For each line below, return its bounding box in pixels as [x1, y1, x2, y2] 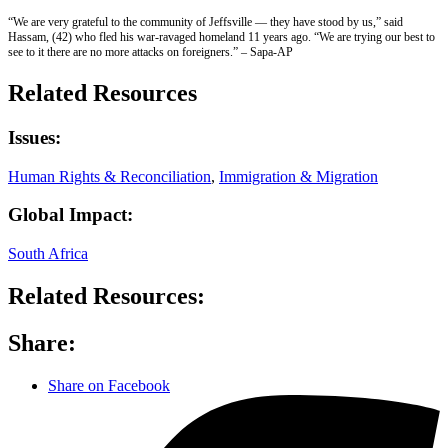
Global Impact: [8, 204, 133, 226]
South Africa [8, 245, 88, 263]
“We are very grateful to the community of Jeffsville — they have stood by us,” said [8, 15, 403, 30]
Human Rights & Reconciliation [8, 167, 211, 185]
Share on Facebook [48, 376, 170, 394]
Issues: [8, 127, 61, 149]
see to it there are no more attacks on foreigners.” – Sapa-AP [8, 45, 293, 60]
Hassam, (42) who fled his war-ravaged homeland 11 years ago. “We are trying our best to [8, 30, 435, 45]
